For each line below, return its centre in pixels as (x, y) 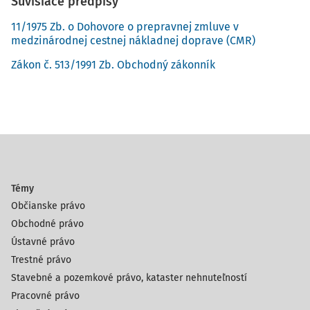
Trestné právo (41, 260)
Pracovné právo (45, 296)
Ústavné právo (43, 242)
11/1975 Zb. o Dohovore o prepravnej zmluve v (125, 27)
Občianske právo (48, 206)
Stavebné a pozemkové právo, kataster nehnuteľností (129, 278)
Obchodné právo (47, 224)
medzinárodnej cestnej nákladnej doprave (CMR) (133, 40)
